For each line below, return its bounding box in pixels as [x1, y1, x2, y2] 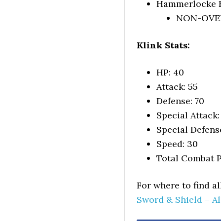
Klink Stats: [137, 39, 190, 51]
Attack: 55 [156, 81, 198, 92]
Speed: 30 [156, 138, 198, 149]
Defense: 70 [156, 95, 204, 107]
